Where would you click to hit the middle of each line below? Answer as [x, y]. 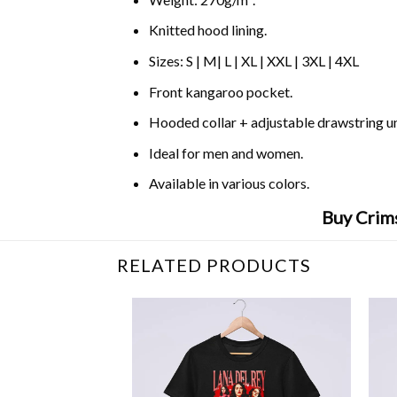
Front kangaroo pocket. [220, 91]
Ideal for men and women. [226, 152]
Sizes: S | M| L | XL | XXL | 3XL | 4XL [253, 60]
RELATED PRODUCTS [214, 265]
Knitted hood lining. [207, 30]
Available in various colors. [229, 183]
